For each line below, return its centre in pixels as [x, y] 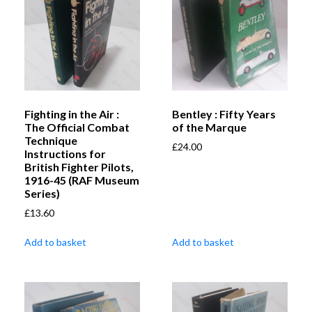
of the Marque [209, 127]
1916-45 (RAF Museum [82, 180]
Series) [42, 194]
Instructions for [65, 154]
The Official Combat [77, 127]
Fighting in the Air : [72, 114]
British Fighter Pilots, [79, 167]
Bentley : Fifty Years [224, 114]
